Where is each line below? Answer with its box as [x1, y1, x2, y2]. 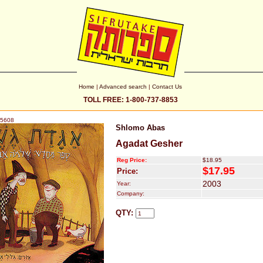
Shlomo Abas [116, 123, 165, 132]
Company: [117, 190, 144, 197]
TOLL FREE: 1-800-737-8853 [83, 96, 178, 104]
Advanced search [99, 83, 147, 90]
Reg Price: [117, 157, 147, 163]
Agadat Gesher [116, 139, 183, 149]
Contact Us [152, 83, 182, 90]
